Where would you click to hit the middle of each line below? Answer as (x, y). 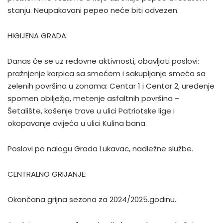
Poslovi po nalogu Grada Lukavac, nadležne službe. (100, 149)
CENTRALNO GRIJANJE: (47, 174)
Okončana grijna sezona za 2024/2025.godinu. (92, 199)
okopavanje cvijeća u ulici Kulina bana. (77, 123)
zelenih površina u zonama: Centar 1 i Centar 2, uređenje (111, 86)
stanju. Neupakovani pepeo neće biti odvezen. (93, 10)
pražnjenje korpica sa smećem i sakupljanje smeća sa (107, 73)
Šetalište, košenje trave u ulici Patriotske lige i (91, 111)
